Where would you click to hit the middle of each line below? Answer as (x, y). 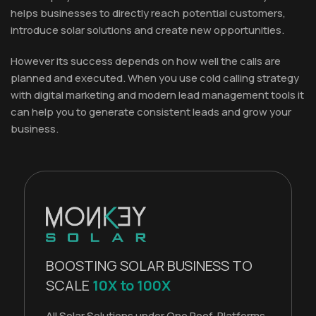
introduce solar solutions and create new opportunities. (147, 30)
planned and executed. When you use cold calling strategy (155, 78)
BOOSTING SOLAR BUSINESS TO (150, 265)
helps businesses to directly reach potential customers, (148, 13)
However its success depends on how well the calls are (146, 61)
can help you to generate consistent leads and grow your (151, 111)
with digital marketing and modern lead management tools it (157, 95)
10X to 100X (132, 285)
